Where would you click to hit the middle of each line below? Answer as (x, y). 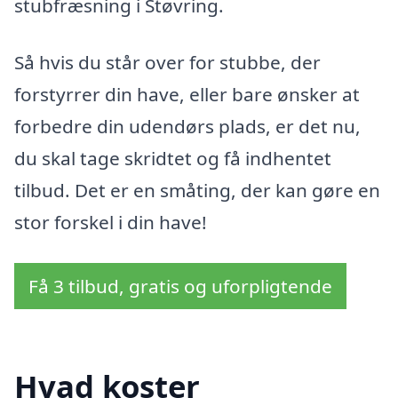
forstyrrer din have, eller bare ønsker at (187, 94)
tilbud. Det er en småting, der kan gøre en (197, 190)
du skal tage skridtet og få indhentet (173, 158)
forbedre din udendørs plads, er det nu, (187, 126)
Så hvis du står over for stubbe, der (167, 62)
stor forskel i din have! (111, 222)
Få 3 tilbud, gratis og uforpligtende (180, 286)
